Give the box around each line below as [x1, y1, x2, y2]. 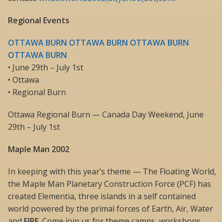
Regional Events [8, 15, 69, 26]
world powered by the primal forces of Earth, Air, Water [8, 203, 213, 215]
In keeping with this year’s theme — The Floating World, [8, 166, 216, 177]
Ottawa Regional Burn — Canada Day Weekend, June [8, 109, 204, 120]
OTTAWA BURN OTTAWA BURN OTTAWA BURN [8, 37, 189, 49]
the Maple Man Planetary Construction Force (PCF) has [8, 178, 211, 190]
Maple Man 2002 [8, 144, 69, 155]
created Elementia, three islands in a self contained [8, 191, 196, 202]
